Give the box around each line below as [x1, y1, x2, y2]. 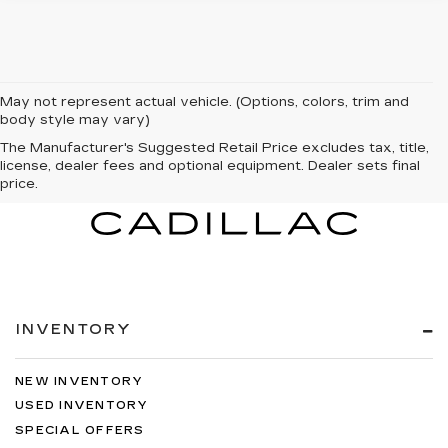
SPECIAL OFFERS [15, 423, 145, 437]
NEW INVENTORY [15, 374, 144, 388]
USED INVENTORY [15, 399, 149, 413]
